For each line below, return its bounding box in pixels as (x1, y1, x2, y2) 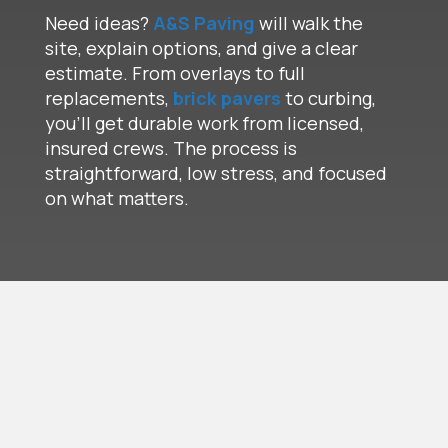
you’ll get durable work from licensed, (44, 111, 364, 135)
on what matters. (44, 186, 189, 210)
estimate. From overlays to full (44, 61, 305, 85)
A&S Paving (152, 11, 255, 35)
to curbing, (284, 86, 376, 110)
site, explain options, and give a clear (44, 36, 358, 60)
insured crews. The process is (44, 136, 297, 160)
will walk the (254, 11, 363, 35)
